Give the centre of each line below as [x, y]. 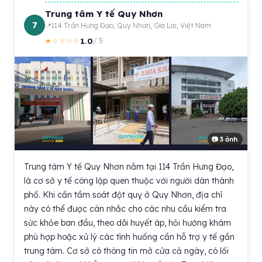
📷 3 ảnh [225, 139]
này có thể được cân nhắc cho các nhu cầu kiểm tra [125, 209]
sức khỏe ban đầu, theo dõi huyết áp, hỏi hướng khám [127, 223]
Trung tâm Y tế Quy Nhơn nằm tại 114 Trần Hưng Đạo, [129, 167]
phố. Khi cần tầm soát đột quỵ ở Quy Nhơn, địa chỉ [123, 195]
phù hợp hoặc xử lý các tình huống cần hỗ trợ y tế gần [129, 237]
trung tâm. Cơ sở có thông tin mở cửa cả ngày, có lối [126, 251]
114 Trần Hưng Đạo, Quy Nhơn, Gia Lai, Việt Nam [131, 25]
